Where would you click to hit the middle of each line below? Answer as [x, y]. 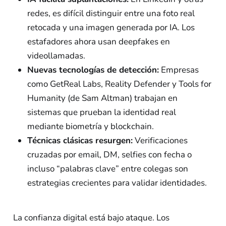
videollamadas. [56, 56]
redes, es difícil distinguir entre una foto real [111, 14]
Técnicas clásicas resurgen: [80, 141]
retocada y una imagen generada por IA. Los [111, 28]
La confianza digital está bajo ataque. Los [91, 217]
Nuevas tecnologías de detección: [93, 70]
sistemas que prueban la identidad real [101, 112]
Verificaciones [160, 141]
